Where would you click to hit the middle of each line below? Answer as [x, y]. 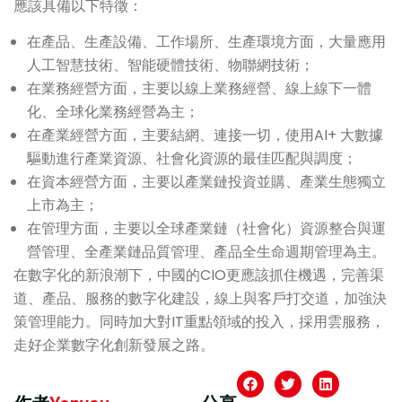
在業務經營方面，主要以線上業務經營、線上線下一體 [199, 89]
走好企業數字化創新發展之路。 [114, 345]
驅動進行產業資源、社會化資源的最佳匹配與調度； [192, 159]
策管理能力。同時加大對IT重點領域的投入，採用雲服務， [199, 322]
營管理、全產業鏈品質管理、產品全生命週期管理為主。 [206, 252]
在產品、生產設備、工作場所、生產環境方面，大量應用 [206, 42]
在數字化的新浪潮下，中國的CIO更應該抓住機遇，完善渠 [199, 275]
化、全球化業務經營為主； [113, 112]
